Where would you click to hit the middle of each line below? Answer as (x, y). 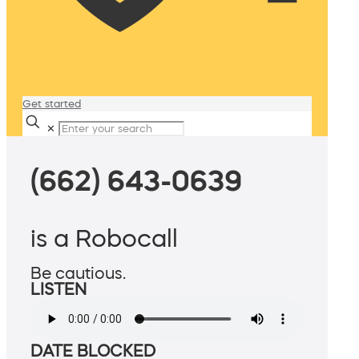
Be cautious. (78, 274)
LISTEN (58, 290)
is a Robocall (104, 238)
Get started (52, 104)
